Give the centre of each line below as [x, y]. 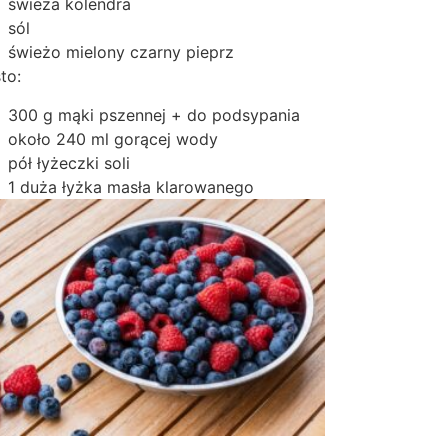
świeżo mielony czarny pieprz [121, 52]
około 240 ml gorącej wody [113, 138]
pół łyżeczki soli [69, 162]
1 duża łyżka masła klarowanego [131, 186]
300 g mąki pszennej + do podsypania [154, 114]
